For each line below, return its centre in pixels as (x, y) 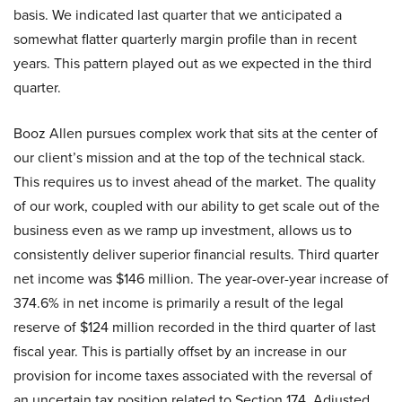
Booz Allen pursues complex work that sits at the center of (196, 134)
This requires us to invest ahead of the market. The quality (195, 182)
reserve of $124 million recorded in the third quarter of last (195, 328)
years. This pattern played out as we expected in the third (192, 64)
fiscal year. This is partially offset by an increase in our (180, 352)
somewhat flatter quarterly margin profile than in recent (185, 39)
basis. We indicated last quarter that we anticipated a (178, 15)
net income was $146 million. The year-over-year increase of (201, 279)
